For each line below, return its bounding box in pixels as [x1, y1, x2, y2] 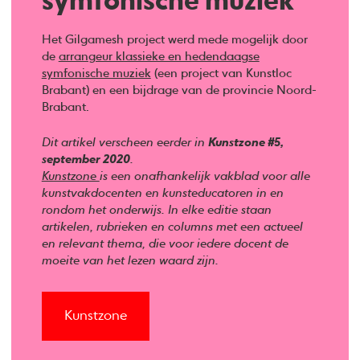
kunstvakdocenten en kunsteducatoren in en [41, 186, 284, 199]
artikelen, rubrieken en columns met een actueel [41, 220, 303, 233]
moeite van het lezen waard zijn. [41, 254, 219, 267]
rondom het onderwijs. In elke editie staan [41, 203, 272, 216]
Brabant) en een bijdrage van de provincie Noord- [41, 84, 317, 97]
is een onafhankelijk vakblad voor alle [99, 170, 310, 182]
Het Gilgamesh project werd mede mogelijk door [41, 34, 308, 47]
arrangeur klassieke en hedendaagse [58, 51, 260, 63]
